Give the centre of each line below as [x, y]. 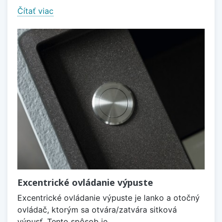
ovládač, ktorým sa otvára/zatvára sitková [97, 209]
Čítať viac [35, 11]
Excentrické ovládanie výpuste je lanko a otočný [109, 197]
